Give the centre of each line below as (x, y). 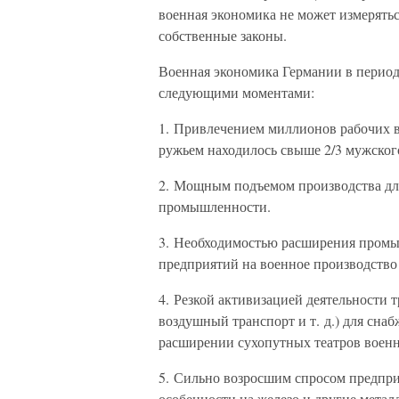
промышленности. (215, 206)
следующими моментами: (236, 92)
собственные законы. (223, 35)
